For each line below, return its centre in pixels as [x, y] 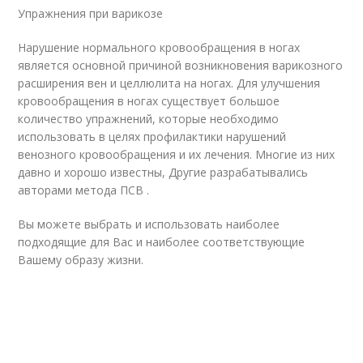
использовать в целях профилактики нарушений [152, 137]
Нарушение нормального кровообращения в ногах [159, 47]
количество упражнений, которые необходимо [149, 119]
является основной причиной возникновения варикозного [181, 65]
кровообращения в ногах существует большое [149, 101]
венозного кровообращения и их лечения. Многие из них [177, 154]
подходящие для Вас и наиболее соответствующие [162, 242]
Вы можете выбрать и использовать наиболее [149, 224]
